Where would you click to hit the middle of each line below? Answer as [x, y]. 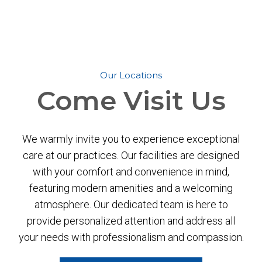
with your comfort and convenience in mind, [131, 172]
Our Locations [131, 75]
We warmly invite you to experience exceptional [131, 139]
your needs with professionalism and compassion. [131, 237]
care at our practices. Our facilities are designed [131, 156]
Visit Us [174, 101]
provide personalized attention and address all [131, 221]
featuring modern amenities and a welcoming [131, 188]
